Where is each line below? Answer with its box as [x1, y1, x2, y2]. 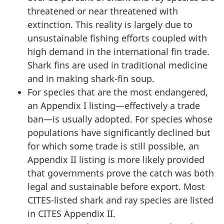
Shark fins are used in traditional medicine [27, 59, 207, 71]
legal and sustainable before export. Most [27, 180, 205, 192]
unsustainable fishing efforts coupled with [27, 32, 207, 44]
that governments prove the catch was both [27, 167, 214, 179]
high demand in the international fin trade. [27, 45, 209, 57]
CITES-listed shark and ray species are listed [27, 194, 213, 206]
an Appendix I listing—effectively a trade [27, 99, 200, 111]
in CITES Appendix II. [27, 207, 115, 219]
